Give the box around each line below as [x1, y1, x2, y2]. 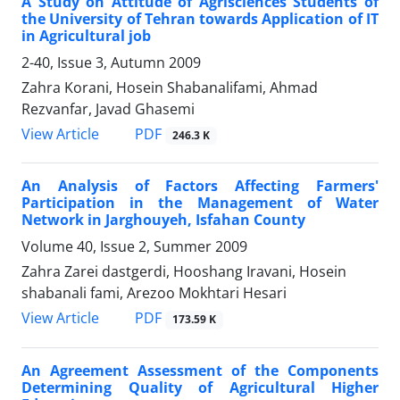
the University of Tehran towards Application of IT [21, 9, 379, 29]
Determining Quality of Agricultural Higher [21, 377, 379, 397]
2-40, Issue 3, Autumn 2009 [21, 53, 201, 73]
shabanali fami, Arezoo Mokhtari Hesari [21, 283, 287, 304]
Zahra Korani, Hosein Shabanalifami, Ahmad [21, 78, 318, 98]
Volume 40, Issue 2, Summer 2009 [21, 237, 247, 257]
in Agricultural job [21, 26, 151, 46]
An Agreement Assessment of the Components [21, 360, 379, 380]
